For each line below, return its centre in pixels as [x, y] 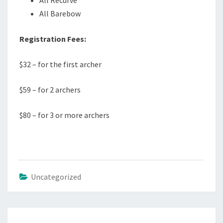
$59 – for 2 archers [50, 90]
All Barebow [60, 13]
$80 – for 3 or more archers [64, 115]
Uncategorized [56, 177]
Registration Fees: [53, 39]
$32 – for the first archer [60, 64]
